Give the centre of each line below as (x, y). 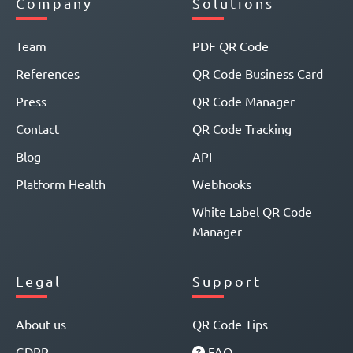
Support (227, 281)
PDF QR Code (230, 46)
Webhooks (222, 184)
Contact (37, 128)
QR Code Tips (230, 324)
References (48, 73)
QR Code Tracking (242, 128)
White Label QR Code (252, 211)
